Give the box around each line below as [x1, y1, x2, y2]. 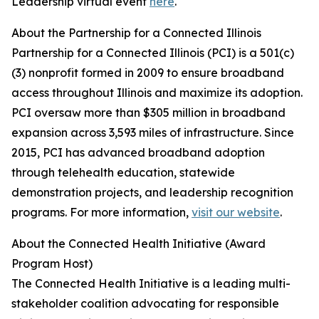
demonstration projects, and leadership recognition [11, 185, 293, 200]
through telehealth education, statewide [11, 165, 235, 180]
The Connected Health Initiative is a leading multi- [11, 276, 291, 291]
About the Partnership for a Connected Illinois [11, 26, 261, 41]
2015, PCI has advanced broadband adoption [11, 145, 265, 160]
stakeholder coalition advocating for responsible [11, 296, 279, 311]
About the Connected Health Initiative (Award [11, 236, 266, 251]
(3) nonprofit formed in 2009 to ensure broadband [11, 66, 284, 80]
